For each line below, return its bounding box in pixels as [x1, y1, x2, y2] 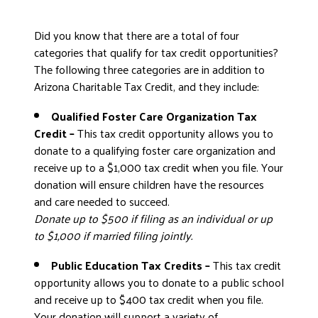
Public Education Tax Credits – [51, 255, 213, 275]
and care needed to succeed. [34, 191, 170, 212]
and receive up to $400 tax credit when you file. [34, 289, 263, 309]
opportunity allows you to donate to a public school [34, 272, 284, 292]
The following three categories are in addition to [34, 59, 265, 79]
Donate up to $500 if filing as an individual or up [34, 208, 273, 229]
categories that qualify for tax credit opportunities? [34, 42, 278, 62]
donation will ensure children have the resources [34, 174, 264, 194]
